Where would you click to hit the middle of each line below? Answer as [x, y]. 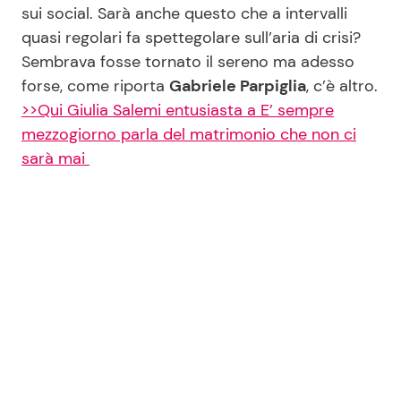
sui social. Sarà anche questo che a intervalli [184, 13]
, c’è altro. [342, 85]
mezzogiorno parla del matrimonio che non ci [189, 134]
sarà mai [55, 158]
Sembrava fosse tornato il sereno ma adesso [188, 61]
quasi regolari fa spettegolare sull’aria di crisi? [191, 37]
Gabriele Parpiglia [238, 85]
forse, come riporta [95, 85]
